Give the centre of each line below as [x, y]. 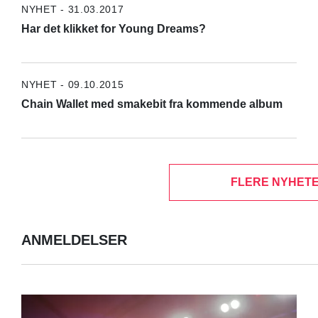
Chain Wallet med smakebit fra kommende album [152, 104]
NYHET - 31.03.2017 [72, 9]
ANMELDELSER [74, 240]
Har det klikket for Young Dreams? [113, 28]
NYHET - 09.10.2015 [72, 84]
